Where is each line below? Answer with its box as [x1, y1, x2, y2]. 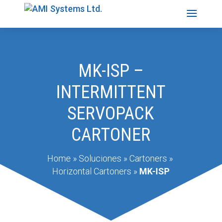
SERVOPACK [67, 103, 155, 124]
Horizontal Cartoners [52, 166, 132, 177]
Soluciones [78, 153, 121, 164]
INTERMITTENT [56, 81, 166, 103]
